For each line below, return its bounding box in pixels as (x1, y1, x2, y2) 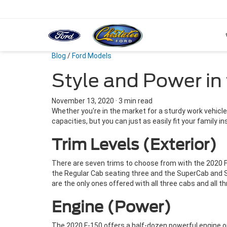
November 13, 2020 (52, 97, 114, 105)
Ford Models (72, 52, 111, 60)
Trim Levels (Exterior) (52, 135, 217, 154)
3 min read (119, 97, 153, 105)
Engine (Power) (52, 198, 171, 216)
